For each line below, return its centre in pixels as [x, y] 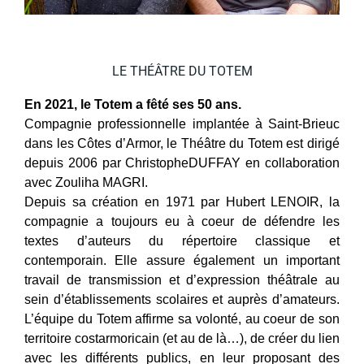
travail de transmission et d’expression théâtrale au [182, 279]
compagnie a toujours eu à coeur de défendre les [182, 221]
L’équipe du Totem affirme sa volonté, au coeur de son [182, 318]
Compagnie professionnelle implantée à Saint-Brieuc [182, 123]
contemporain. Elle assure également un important [182, 260]
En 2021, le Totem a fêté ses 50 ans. [133, 104]
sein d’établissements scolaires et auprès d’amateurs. [182, 299]
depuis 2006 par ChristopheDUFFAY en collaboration [182, 162]
